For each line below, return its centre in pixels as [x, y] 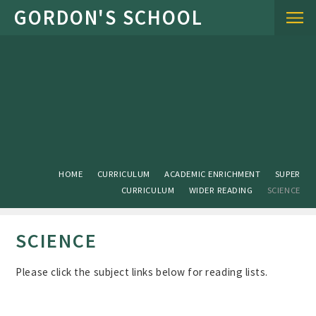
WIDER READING [221, 189]
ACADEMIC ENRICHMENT [213, 173]
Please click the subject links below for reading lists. [142, 272]
